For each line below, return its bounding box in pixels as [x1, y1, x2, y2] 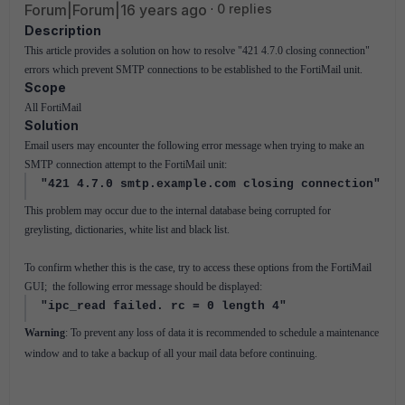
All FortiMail [24, 101, 81, 114]
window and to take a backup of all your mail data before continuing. [24, 347, 317, 360]
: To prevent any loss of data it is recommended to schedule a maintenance [65, 326, 379, 339]
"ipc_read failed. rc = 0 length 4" [41, 299, 287, 313]
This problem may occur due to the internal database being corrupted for [24, 204, 331, 217]
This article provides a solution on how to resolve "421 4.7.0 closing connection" [24, 44, 370, 57]
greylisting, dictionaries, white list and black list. [24, 223, 230, 236]
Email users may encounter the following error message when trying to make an [24, 139, 364, 152]
